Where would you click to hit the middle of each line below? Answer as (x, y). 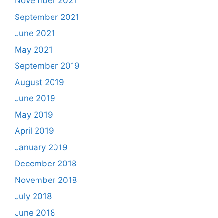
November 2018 (46, 180)
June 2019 (35, 98)
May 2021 (34, 49)
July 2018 (33, 196)
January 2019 (41, 147)
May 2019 (34, 115)
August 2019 (39, 82)
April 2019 (34, 131)
